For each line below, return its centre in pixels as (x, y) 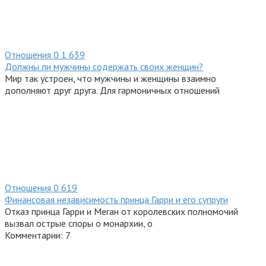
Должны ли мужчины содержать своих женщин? (104, 67)
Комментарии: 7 (38, 235)
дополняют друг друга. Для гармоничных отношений (112, 91)
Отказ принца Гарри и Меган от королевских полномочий (121, 212)
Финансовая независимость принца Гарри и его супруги (116, 200)
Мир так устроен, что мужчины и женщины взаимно (110, 79)
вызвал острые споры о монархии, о (79, 224)
